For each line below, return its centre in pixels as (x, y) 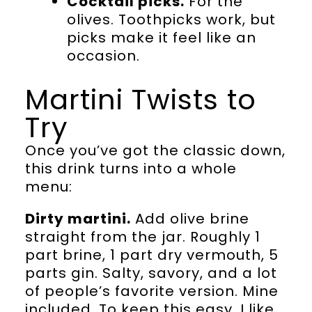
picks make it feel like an (161, 37)
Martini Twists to (140, 99)
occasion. (103, 55)
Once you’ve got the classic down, (155, 150)
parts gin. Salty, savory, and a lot (151, 273)
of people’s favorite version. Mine (151, 291)
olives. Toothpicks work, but (171, 19)
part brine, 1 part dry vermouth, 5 (151, 255)
